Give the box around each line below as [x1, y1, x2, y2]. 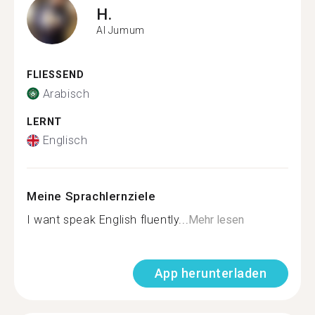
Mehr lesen [188, 213, 245, 226]
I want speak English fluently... [27, 213, 189, 226]
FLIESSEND [27, 69, 77, 81]
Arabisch [42, 86, 90, 101]
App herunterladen [154, 266, 266, 281]
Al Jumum [96, 24, 145, 36]
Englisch [42, 134, 88, 147]
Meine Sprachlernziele [27, 189, 156, 203]
